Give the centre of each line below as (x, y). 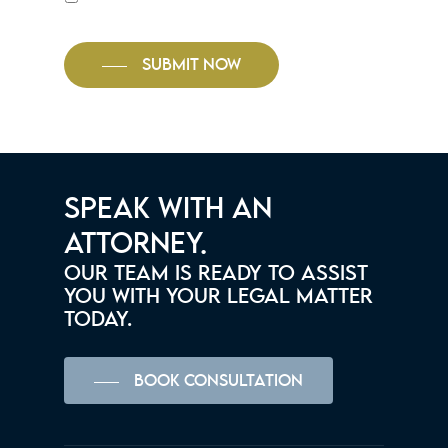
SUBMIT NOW (191, 65)
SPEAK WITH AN (168, 210)
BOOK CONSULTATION (219, 381)
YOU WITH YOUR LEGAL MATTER (219, 297)
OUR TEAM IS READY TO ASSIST (216, 274)
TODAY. (98, 320)
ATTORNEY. (136, 245)
